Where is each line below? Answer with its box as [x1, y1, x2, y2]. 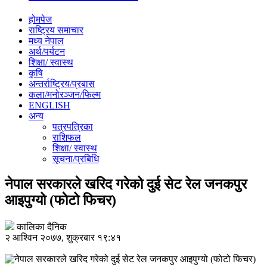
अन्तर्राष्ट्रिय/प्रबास [29, 78, 95, 89]
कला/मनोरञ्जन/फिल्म [29, 89, 101, 100]
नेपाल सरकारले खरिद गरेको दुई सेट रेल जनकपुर [5, 176, 247, 192]
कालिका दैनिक [17, 221, 67, 232]
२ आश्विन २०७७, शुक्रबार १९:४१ [5, 232, 121, 243]
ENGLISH [29, 100, 70, 110]
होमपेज [29, 14, 52, 24]
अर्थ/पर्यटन [29, 46, 65, 57]
